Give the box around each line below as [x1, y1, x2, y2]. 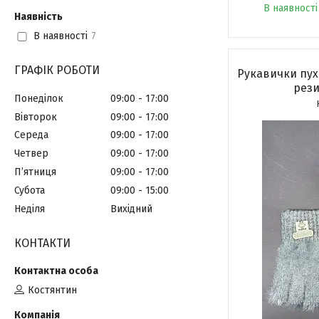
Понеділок [14, 92, 63, 105]
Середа [14, 129, 48, 142]
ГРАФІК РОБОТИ [14, 63, 100, 77]
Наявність [14, 11, 63, 23]
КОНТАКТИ [14, 236, 70, 250]
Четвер [14, 147, 48, 160]
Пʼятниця [14, 166, 56, 179]
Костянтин [28, 284, 77, 296]
